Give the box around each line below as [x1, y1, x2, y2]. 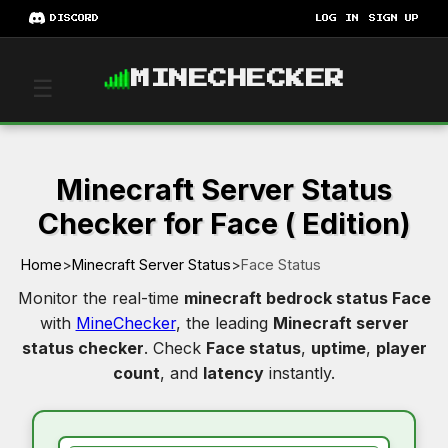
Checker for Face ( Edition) [37, 205, 411, 241]
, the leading [175, 312, 273, 333]
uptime [310, 337, 366, 358]
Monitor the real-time [17, 287, 184, 308]
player [375, 337, 427, 358]
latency [203, 362, 264, 383]
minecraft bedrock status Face [183, 287, 431, 308]
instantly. [264, 362, 335, 383]
